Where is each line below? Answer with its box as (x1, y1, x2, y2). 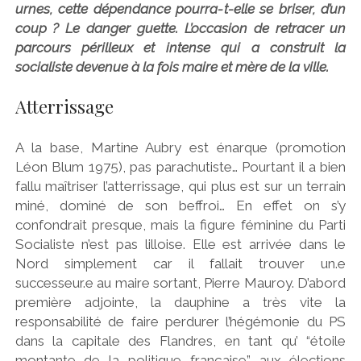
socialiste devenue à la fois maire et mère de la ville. (15, 58, 329, 75)
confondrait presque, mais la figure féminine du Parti (15, 216, 346, 233)
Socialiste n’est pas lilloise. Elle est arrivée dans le (15, 235, 346, 252)
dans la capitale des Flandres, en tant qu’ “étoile (15, 332, 346, 349)
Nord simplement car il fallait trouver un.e (15, 255, 346, 272)
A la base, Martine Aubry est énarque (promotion (15, 139, 346, 156)
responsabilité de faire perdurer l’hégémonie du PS (15, 313, 346, 330)
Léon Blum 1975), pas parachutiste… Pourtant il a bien (15, 158, 346, 175)
